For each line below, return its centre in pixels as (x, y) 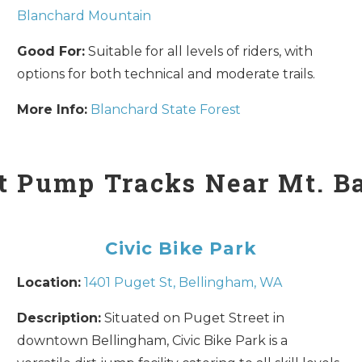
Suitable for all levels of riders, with (199, 51)
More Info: (53, 109)
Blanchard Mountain (84, 15)
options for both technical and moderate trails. (166, 74)
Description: (59, 318)
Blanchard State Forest (166, 109)
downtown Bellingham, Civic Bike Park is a (153, 340)
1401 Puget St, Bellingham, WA (183, 282)
